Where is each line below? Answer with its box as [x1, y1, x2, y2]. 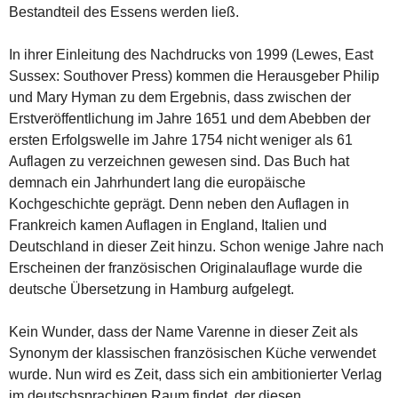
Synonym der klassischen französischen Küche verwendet [9, 345, 376, 361]
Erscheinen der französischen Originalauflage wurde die [9, 259, 362, 275]
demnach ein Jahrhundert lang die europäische [9, 174, 306, 190]
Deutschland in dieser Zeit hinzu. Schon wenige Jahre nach [9, 238, 384, 254]
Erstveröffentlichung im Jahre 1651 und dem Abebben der [9, 110, 370, 126]
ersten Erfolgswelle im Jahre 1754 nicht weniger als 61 [9, 131, 353, 147]
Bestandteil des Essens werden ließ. [9, 4, 239, 20]
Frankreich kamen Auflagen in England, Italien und [9, 217, 327, 233]
